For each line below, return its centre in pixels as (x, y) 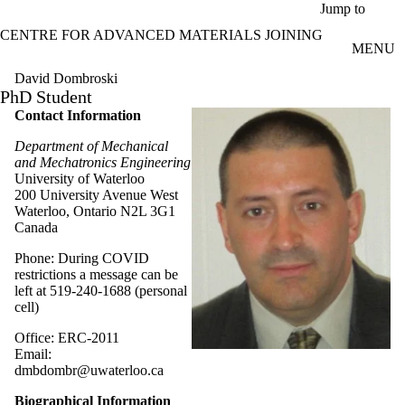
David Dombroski (66, 78)
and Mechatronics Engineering (103, 162)
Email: (33, 353)
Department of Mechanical (91, 146)
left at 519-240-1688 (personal (101, 290)
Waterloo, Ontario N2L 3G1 (95, 211)
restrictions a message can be (96, 274)
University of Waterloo (80, 178)
